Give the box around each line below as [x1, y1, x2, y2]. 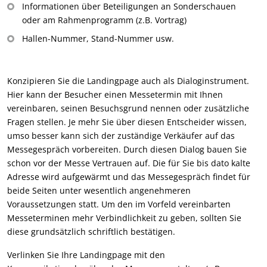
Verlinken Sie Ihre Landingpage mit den [7, 249, 165, 261]
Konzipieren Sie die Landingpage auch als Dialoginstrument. [7, 75, 249, 87]
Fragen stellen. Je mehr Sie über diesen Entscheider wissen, [7, 116, 247, 128]
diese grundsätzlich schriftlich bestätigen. [7, 226, 175, 238]
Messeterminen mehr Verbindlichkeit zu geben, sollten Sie [7, 212, 241, 224]
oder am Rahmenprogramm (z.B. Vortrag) [22, 14, 187, 26]
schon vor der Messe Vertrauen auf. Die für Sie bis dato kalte [7, 157, 250, 169]
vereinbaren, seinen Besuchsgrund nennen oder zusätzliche [7, 103, 249, 114]
